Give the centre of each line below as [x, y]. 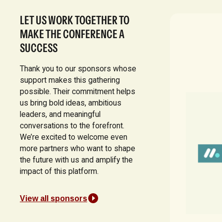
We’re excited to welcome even [73, 137]
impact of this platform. [59, 171]
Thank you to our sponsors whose [78, 68]
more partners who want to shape [77, 148]
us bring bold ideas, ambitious [70, 103]
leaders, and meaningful [60, 114]
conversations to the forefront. [72, 125]
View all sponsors [53, 198]
